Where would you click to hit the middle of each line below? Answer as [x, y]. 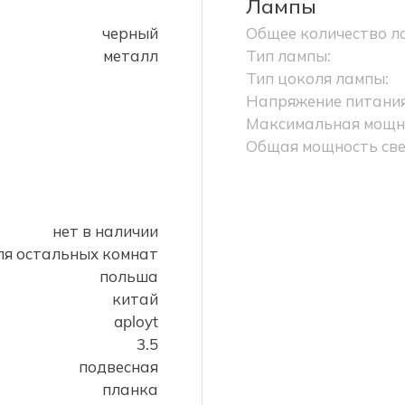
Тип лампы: [288, 56]
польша [129, 277]
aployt [136, 322]
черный [130, 33]
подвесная [118, 367]
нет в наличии [105, 231]
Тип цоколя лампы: [317, 79]
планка [130, 390]
